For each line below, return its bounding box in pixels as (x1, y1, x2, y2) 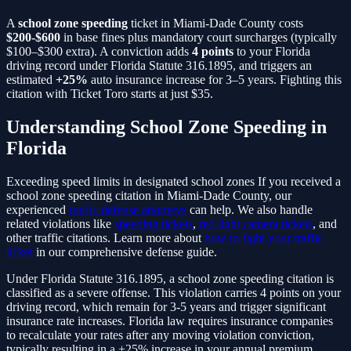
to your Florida (237, 45, 310, 59)
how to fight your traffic (204, 230, 323, 244)
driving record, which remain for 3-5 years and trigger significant (6, 299, 326, 313)
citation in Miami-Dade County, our (112, 188, 291, 202)
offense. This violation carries (108, 285, 257, 299)
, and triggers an (233, 59, 312, 73)
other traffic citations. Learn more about (6, 230, 201, 244)
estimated (6, 73, 52, 87)
